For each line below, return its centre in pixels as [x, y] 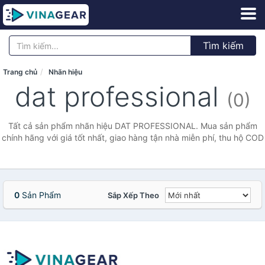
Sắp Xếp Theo [133, 195]
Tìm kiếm [223, 46]
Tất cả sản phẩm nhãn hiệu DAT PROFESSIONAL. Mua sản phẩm [132, 126]
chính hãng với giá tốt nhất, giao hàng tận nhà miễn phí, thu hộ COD [132, 138]
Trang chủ [20, 72]
